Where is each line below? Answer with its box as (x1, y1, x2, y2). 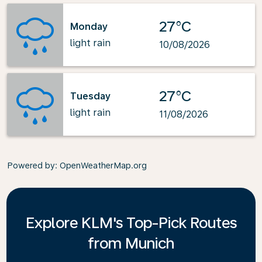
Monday (70, 20, 108, 32)
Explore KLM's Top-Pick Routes (25, 213, 237, 232)
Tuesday (70, 90, 111, 102)
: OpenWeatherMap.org (55, 161, 147, 170)
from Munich (88, 234, 174, 252)
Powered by (7, 161, 55, 170)
